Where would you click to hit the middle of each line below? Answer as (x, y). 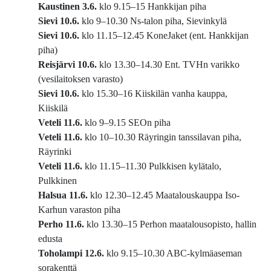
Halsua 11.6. (64, 195)
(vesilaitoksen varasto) (80, 79)
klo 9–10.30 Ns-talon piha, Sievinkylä (154, 21)
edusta (50, 239)
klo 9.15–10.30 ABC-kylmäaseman (173, 253)
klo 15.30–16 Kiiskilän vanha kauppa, (153, 94)
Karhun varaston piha (79, 210)
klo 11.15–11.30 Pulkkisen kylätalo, (152, 166)
